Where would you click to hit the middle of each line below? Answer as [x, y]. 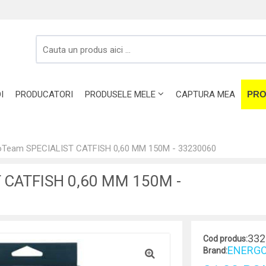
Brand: [215, 251]
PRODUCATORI [44, 94]
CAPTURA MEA [205, 94]
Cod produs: [225, 239]
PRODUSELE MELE [120, 94]
